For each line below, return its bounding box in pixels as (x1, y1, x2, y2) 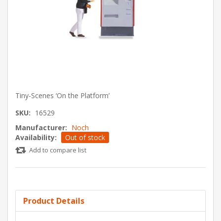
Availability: (15, 132, 57, 142)
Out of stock (65, 132, 105, 142)
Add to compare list (29, 145, 86, 154)
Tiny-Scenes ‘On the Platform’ (15, 90, 110, 100)
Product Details (23, 195, 84, 206)
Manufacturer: (15, 122, 67, 132)
